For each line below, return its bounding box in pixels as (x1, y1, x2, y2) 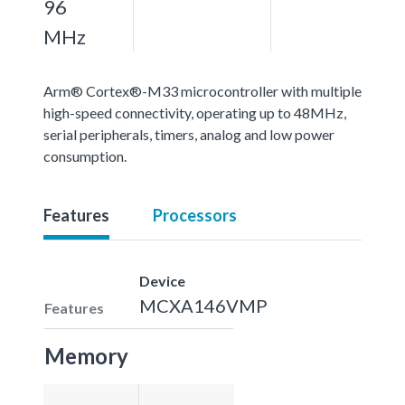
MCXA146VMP (139, 294, 268, 316)
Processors (153, 204, 237, 225)
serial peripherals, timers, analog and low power (43, 125, 334, 143)
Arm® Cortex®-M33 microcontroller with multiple (43, 81, 362, 99)
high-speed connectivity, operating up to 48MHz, (43, 103, 346, 121)
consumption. (43, 146, 127, 165)
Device (139, 271, 185, 289)
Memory (44, 342, 128, 369)
